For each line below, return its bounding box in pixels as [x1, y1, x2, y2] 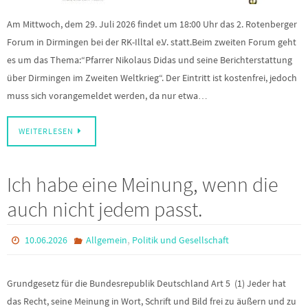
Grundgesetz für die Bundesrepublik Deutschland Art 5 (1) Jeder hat [7, 277, 286, 290]
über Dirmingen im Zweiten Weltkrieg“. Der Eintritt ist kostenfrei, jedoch [7, 71, 297, 84]
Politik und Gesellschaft [131, 234, 229, 247]
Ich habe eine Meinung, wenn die [7, 171, 278, 198]
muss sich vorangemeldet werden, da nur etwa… [7, 89, 208, 102]
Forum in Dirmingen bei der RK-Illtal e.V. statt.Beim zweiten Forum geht [7, 35, 296, 48]
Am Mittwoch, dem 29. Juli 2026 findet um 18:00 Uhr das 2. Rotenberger [7, 17, 297, 30]
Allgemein [85, 234, 127, 247]
